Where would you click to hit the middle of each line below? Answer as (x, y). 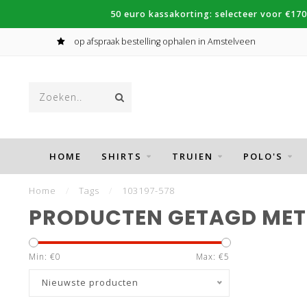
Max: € (210, 257)
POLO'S (263, 156)
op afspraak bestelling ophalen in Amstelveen (163, 41)
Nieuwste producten (90, 283)
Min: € (42, 257)
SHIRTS (121, 156)
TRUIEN (192, 156)
